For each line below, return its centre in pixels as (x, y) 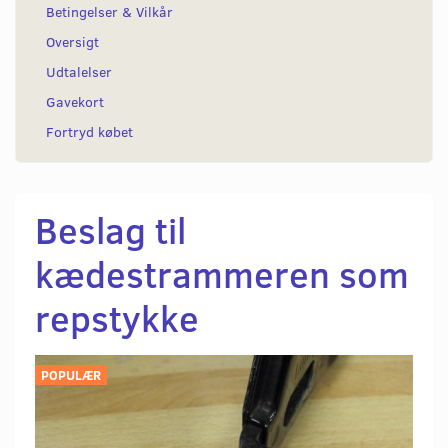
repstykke (117, 317)
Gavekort (75, 101)
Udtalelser (79, 71)
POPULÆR (71, 374)
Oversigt (72, 41)
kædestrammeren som (222, 273)
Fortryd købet (89, 131)
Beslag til (110, 229)
